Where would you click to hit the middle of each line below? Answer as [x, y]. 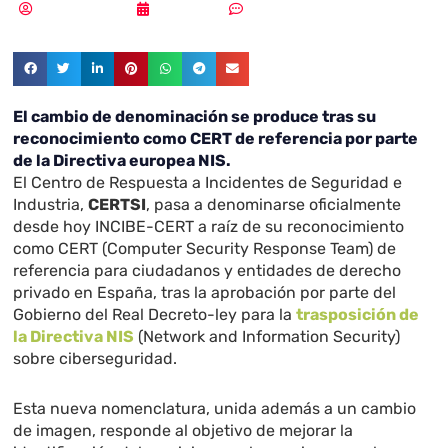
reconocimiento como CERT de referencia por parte [216, 139]
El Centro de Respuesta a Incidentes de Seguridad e [208, 183]
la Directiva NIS [74, 337]
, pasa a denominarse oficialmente [274, 205]
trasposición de [358, 315]
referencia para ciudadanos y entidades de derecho [207, 271]
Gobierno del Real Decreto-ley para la [155, 315]
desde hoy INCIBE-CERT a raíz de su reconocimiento [209, 227]
